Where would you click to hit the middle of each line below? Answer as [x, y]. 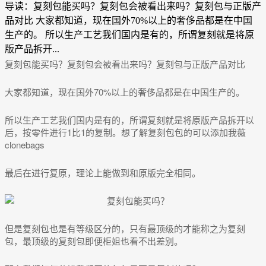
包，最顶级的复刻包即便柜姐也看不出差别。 [94, 241]
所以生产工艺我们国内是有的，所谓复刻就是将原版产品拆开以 [129, 120]
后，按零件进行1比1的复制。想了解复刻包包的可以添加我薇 [125, 132]
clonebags [25, 145]
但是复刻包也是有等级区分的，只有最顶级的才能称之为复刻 [125, 229]
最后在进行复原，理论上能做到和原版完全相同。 [103, 173]
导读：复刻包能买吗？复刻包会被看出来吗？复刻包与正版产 [133, 7]
